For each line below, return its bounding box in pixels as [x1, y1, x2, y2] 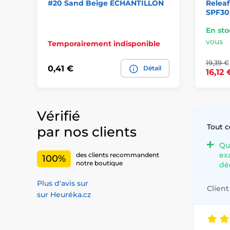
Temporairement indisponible [48, 39, 160, 49]
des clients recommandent [76, 150, 159, 159]
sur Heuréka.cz [37, 190, 91, 200]
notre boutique [76, 159, 123, 167]
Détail [143, 64, 161, 72]
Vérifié [37, 108, 80, 125]
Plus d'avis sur [37, 179, 88, 188]
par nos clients [37, 124, 137, 141]
